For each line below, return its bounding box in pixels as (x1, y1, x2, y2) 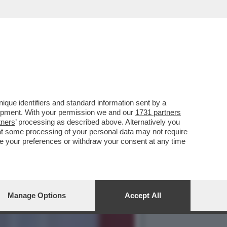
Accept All (125, 191, 161, 200)
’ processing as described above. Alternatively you (15, 118, 180, 126)
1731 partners (135, 108, 181, 117)
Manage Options (8, 191, 66, 200)
